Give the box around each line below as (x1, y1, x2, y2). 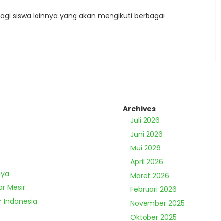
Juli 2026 (130, 115, 160, 126)
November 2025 (130, 198, 184, 209)
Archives (123, 104, 156, 114)
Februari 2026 (130, 184, 177, 195)
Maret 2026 (130, 171, 169, 181)
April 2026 (130, 157, 163, 167)
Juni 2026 (130, 129, 163, 140)
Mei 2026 (130, 143, 161, 153)
